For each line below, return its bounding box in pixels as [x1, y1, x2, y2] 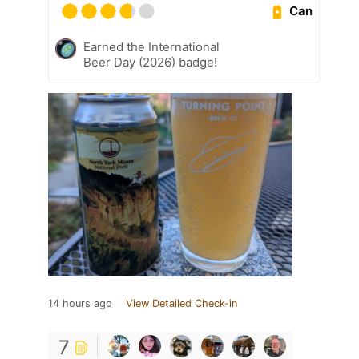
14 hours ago [48, 296, 112, 309]
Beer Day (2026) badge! [83, 54, 217, 70]
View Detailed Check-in [126, 296, 237, 309]
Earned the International [83, 38, 220, 54]
